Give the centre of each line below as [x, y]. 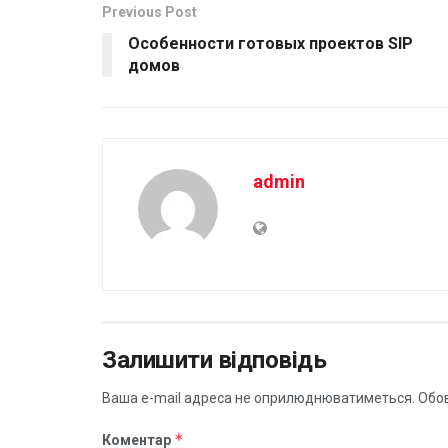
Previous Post [149, 11]
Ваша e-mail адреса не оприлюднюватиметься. [258, 397]
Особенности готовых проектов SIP [270, 43]
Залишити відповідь [214, 359]
